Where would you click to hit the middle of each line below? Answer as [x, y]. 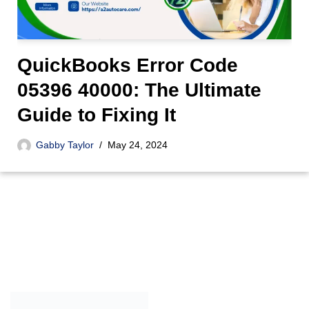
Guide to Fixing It [97, 114]
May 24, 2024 [138, 144]
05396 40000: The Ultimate [139, 90]
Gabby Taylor [65, 144]
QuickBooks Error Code [128, 65]
